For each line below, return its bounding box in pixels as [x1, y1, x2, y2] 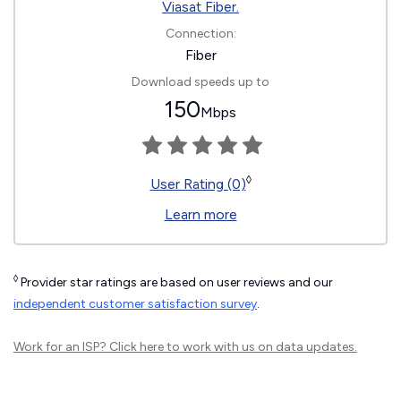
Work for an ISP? [13, 339, 109, 354]
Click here [109, 339, 164, 354]
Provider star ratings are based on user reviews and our [18, 275, 333, 290]
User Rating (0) [149, 175, 246, 192]
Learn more [164, 206, 237, 223]
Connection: [165, 26, 236, 41]
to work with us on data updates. [164, 339, 357, 354]
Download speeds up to [132, 74, 269, 90]
